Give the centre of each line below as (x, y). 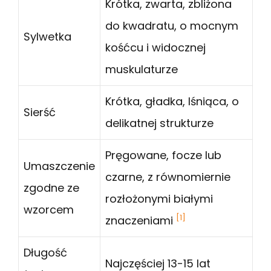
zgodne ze (51, 188)
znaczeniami (141, 221)
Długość (45, 253)
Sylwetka (47, 37)
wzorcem (49, 210)
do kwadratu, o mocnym (172, 26)
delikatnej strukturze (159, 123)
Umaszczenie (59, 166)
